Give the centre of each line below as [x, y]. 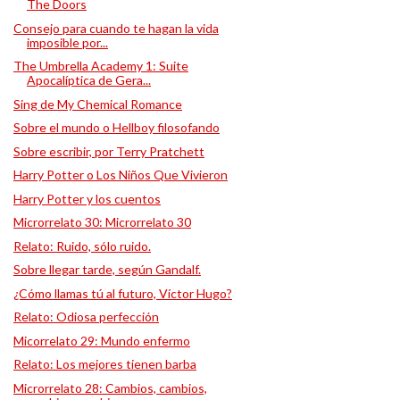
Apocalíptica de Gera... [88, 80]
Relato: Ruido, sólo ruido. [82, 246]
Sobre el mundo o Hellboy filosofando [116, 127]
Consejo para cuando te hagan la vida [116, 28]
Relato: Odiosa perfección [86, 317]
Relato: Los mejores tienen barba [104, 364]
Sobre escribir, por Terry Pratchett [108, 151]
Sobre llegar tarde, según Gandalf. [107, 269]
